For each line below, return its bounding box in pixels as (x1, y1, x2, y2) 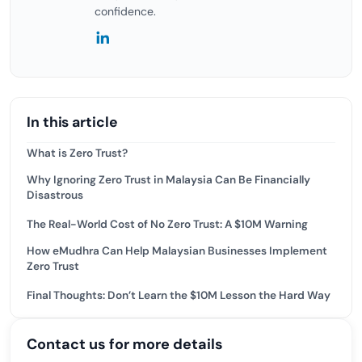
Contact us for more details (27, 335, 223, 354)
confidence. (95, 4, 156, 19)
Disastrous (27, 188, 83, 202)
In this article (27, 113, 118, 131)
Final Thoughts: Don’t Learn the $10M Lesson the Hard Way (27, 288, 330, 302)
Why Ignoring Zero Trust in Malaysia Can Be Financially (27, 173, 310, 187)
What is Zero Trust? (27, 146, 128, 160)
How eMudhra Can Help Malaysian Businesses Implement (27, 244, 327, 258)
